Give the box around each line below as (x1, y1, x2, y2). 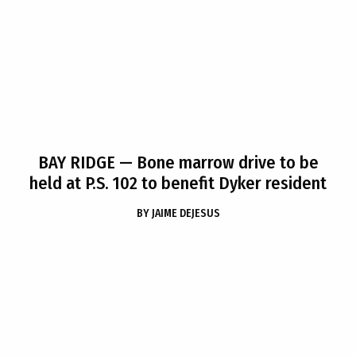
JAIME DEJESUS (151, 207, 220, 220)
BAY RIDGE (37, 152, 115, 173)
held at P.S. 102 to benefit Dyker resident (29, 172, 327, 194)
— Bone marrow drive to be (114, 152, 319, 173)
